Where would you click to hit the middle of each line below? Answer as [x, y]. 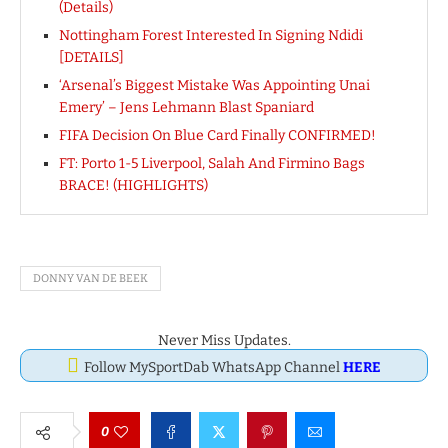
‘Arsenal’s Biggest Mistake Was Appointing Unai [214, 86]
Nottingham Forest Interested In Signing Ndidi [211, 36]
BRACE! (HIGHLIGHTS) [133, 186]
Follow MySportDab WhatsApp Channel [213, 368]
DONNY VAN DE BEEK [90, 279]
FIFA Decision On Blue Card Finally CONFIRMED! [217, 136]
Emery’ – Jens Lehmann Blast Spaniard [186, 108]
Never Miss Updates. [224, 341]
